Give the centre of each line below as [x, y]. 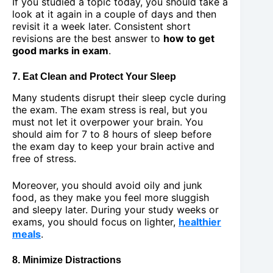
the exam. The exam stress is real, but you [110, 109]
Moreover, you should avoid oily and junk [107, 185]
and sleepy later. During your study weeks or [115, 209]
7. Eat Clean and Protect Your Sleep [94, 77]
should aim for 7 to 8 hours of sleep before [112, 134]
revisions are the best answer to [88, 39]
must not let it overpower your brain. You [108, 122]
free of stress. [44, 158]
